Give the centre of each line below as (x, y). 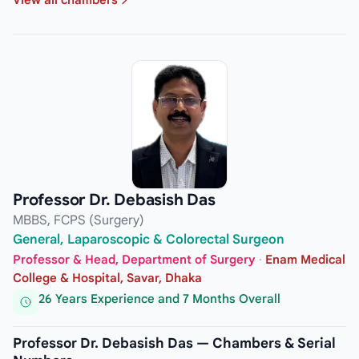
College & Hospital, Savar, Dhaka (107, 278)
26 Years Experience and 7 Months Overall (159, 298)
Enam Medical (305, 260)
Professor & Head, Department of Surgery (134, 260)
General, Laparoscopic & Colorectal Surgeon (149, 239)
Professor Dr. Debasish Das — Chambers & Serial (174, 343)
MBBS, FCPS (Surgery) (79, 220)
